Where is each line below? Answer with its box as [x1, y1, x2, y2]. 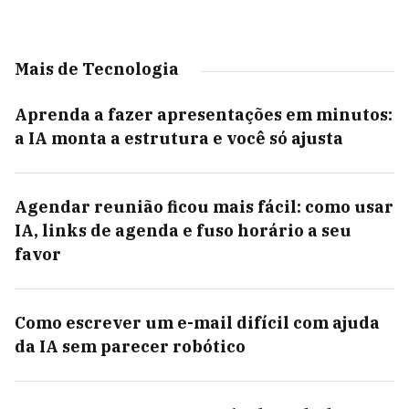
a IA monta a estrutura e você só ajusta [15, 128, 343, 149]
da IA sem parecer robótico [15, 336, 246, 357]
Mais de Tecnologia [15, 58, 179, 79]
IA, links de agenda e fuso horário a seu [15, 220, 351, 241]
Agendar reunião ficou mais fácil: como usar [15, 196, 393, 217]
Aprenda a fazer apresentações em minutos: [15, 104, 393, 125]
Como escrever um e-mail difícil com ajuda [15, 312, 380, 333]
